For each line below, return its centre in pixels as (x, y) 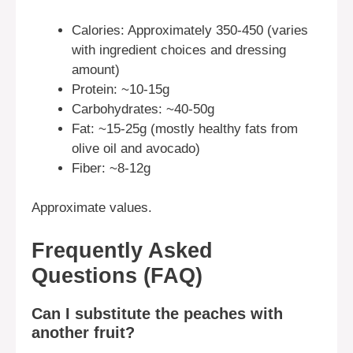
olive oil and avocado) (136, 148)
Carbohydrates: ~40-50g (143, 109)
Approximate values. (92, 208)
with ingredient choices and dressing (179, 50)
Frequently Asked (122, 250)
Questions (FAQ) (117, 275)
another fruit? (83, 332)
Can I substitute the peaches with (157, 313)
